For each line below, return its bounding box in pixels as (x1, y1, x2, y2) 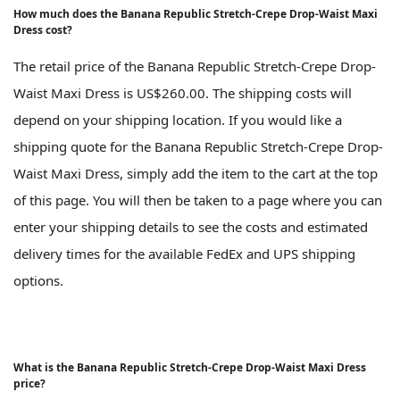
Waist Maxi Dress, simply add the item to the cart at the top (13, 163, 378, 182)
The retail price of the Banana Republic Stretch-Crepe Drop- (13, 56, 376, 75)
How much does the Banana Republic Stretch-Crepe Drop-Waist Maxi (13, 5, 378, 21)
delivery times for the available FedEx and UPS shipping (13, 244, 355, 262)
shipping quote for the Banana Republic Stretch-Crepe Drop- (13, 137, 383, 155)
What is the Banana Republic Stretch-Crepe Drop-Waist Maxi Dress (13, 359, 366, 375)
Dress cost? (13, 21, 72, 37)
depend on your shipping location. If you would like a (13, 110, 342, 129)
